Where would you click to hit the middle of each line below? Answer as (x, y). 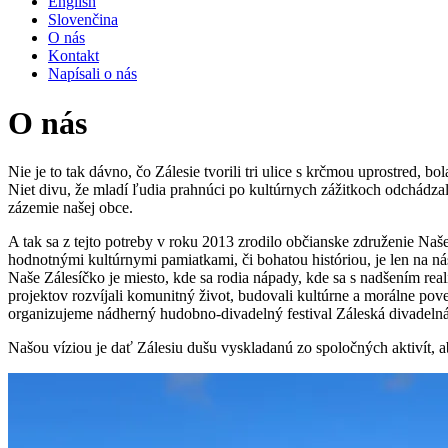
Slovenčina (83, 20)
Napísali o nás (92, 74)
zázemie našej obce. (70, 208)
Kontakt (73, 56)
